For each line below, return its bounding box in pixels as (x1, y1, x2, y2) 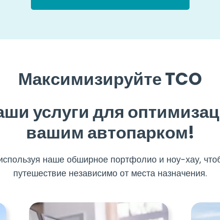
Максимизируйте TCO (18, 67, 202, 91)
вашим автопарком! (26, 120, 194, 145)
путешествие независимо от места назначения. (13, 167, 207, 180)
